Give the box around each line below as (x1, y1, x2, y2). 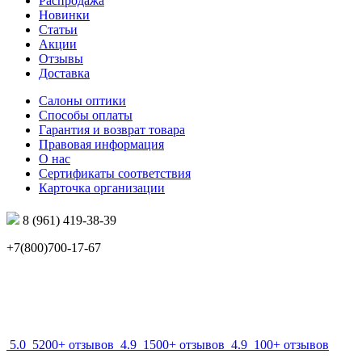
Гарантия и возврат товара (39, 123, 185, 137)
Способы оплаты (39, 108, 133, 123)
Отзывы (39, 52, 83, 66)
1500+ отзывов (143, 338, 225, 352)
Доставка (39, 66, 90, 81)
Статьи (39, 23, 78, 37)
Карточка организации (39, 181, 165, 196)
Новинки (39, 8, 90, 23)
